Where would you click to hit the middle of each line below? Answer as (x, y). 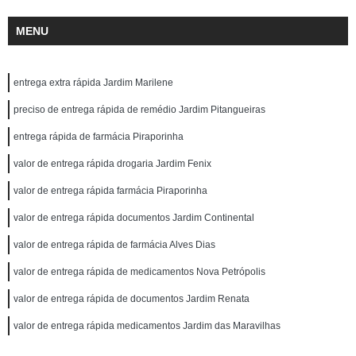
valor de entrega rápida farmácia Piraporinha (110, 191)
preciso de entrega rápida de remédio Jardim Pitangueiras (139, 110)
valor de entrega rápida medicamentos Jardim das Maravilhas (147, 326)
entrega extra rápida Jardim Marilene (93, 83)
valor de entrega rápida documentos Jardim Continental (134, 218)
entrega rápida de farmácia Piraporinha (99, 137)
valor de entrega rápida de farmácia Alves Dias (114, 245)
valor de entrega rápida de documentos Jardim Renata (132, 299)
